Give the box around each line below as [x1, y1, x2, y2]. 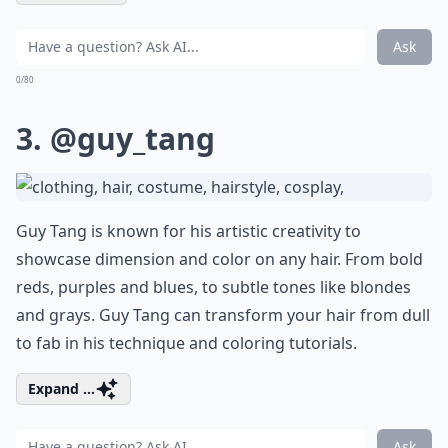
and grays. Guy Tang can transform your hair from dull [16, 303, 430, 326]
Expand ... [28, 378, 95, 398]
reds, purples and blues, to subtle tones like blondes [16, 275, 411, 298]
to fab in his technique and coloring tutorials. [16, 331, 357, 354]
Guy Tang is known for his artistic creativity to [16, 219, 361, 242]
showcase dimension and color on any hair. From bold [16, 247, 423, 270]
